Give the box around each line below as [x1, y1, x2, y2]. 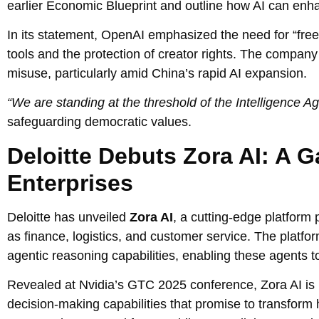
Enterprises [7, 169, 133, 196]
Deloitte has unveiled [7, 209, 130, 224]
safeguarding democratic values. [7, 115, 192, 130]
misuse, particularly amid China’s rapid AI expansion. [7, 66, 307, 81]
